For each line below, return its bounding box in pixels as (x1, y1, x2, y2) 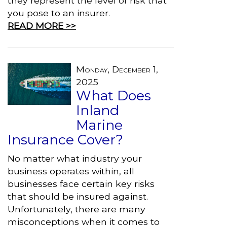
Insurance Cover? (8, 131, 123, 148)
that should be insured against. (8, 191, 148, 202)
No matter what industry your (8, 153, 142, 164)
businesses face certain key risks (8, 178, 155, 189)
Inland (76, 102, 119, 119)
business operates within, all (8, 166, 134, 176)
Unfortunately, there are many (8, 204, 145, 214)
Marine (76, 117, 123, 133)
